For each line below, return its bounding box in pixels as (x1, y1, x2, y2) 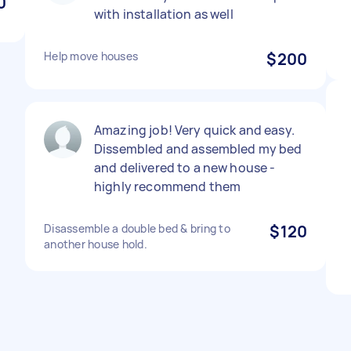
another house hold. (44, 237, 147, 251)
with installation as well (94, 5, 233, 23)
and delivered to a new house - (94, 159, 276, 176)
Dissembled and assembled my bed (94, 140, 302, 157)
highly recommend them (94, 178, 241, 195)
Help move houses (44, 49, 138, 63)
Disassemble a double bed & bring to (44, 221, 230, 236)
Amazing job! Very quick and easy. (94, 121, 295, 139)
